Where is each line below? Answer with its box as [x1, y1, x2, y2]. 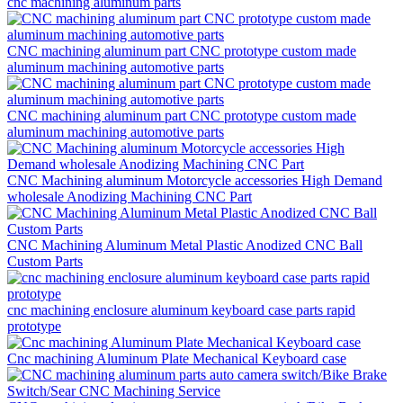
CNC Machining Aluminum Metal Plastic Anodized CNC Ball [7, 237, 363, 253]
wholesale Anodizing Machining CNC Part [7, 188, 252, 204]
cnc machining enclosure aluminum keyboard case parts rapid [7, 301, 355, 318]
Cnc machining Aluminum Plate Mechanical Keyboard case [7, 350, 346, 366]
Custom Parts [7, 253, 83, 269]
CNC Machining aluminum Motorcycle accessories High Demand [7, 172, 382, 188]
